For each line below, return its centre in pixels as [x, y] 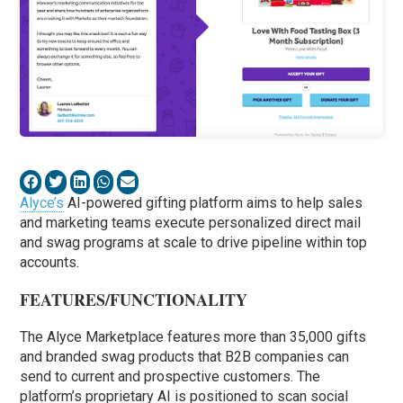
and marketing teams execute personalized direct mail [191, 223]
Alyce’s [42, 203]
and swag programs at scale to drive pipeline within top [194, 243]
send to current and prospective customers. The [170, 377]
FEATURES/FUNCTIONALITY [134, 300]
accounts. [50, 263]
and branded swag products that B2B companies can [185, 357]
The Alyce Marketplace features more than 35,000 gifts [193, 337]
